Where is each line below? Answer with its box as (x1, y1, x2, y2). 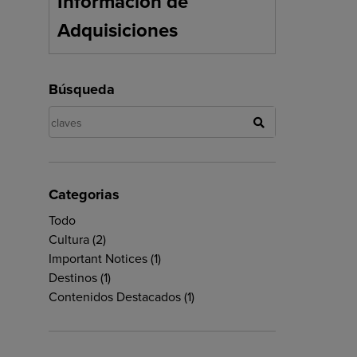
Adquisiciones (57, 19, 178, 42)
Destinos (49, 270, 97, 286)
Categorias (49, 186, 120, 203)
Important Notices (49, 251, 147, 267)
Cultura (49, 232, 89, 248)
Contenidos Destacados (49, 289, 181, 305)
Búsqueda (49, 80, 115, 98)
